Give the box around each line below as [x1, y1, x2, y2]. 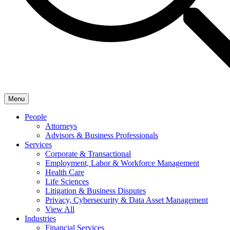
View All [45, 205, 74, 214]
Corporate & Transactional [45, 149, 131, 158]
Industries [25, 214, 56, 223]
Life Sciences [45, 177, 89, 186]
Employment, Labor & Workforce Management [45, 159, 199, 167]
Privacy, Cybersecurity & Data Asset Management [45, 196, 208, 204]
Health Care [45, 168, 84, 177]
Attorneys [45, 122, 77, 130]
